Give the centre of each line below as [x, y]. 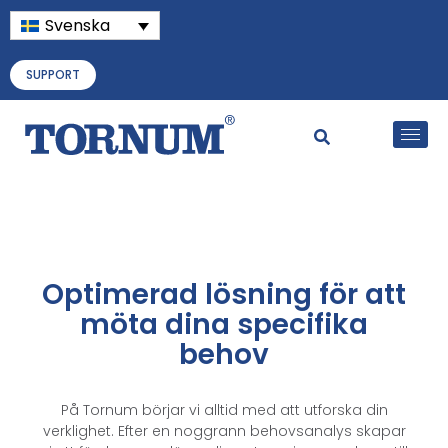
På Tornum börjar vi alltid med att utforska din [224, 409]
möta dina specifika [224, 324]
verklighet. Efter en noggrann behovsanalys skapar [224, 430]
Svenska [78, 25]
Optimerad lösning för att [224, 294]
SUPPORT [53, 74]
